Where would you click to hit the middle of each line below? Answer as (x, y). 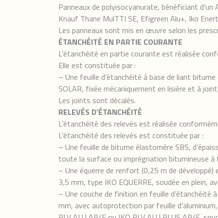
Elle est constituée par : (97, 65)
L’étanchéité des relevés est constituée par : (131, 135)
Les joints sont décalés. (97, 100)
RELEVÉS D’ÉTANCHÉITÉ (100, 112)
